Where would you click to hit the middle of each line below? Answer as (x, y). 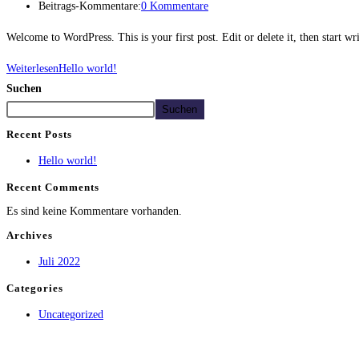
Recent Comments (53, 188)
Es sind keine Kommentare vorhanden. (94, 211)
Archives (30, 235)
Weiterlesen (32, 69)
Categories (35, 288)
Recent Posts (39, 135)
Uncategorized (71, 314)
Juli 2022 (59, 261)
